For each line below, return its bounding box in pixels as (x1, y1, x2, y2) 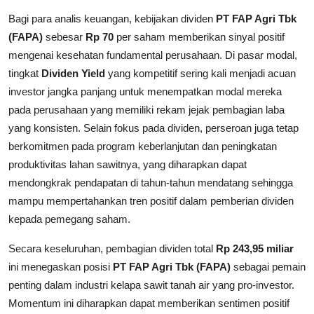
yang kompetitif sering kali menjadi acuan (105, 67, 296, 80)
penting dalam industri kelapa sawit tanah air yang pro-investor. (8, 279, 294, 292)
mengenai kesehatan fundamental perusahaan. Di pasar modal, (8, 49, 297, 62)
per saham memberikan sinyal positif (114, 31, 285, 43)
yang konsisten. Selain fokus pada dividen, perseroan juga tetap (8, 122, 299, 135)
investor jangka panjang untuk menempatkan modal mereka (8, 86, 282, 98)
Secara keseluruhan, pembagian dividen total (8, 243, 216, 255)
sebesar (43, 31, 86, 43)
